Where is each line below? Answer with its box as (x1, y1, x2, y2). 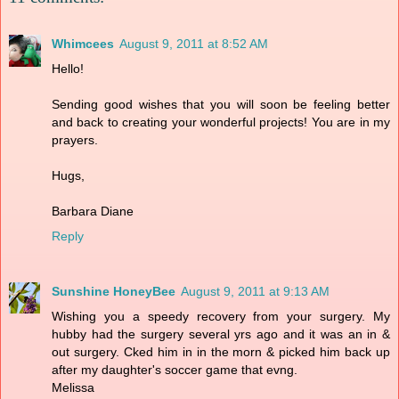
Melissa (52, 379, 94, 395)
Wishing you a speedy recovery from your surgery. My (52, 308, 390, 323)
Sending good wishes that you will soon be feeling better (52, 96, 390, 111)
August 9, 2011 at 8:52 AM (119, 36, 268, 51)
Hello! (52, 61, 84, 76)
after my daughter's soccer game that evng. (52, 362, 297, 377)
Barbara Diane (52, 203, 134, 218)
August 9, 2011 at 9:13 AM (181, 283, 330, 298)
